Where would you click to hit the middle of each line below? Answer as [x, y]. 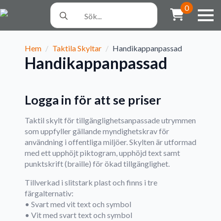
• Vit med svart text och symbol [78, 215]
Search [61, 8]
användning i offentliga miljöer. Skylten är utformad [110, 142]
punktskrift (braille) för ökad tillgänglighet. [97, 164]
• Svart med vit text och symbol [78, 204]
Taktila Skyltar [77, 48]
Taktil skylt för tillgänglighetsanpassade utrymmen [110, 120]
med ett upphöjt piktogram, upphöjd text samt [102, 153]
